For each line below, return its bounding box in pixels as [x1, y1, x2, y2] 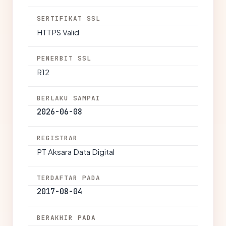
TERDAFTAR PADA [37, 174, 101, 182]
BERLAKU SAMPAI [37, 94, 101, 102]
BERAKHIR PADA [37, 213, 96, 222]
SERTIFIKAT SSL [37, 14, 101, 23]
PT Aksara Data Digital [37, 147, 115, 156]
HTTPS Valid [37, 27, 79, 37]
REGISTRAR [37, 134, 78, 142]
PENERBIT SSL [37, 54, 92, 63]
